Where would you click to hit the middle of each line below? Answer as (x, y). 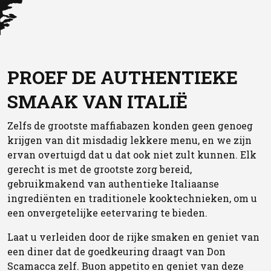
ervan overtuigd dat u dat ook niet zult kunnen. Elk (132, 155)
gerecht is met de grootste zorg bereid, (100, 169)
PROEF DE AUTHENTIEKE (122, 77)
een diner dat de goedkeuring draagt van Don (116, 252)
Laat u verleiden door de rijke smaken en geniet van (133, 237)
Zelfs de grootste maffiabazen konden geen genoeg (130, 126)
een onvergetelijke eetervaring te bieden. (107, 213)
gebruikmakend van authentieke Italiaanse (113, 184)
